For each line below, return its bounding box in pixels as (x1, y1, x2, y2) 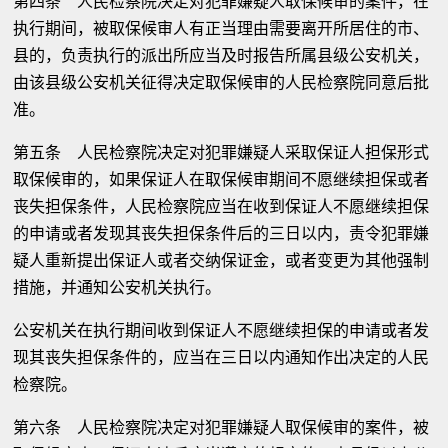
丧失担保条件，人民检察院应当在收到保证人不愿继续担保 (13, 197, 430, 216)
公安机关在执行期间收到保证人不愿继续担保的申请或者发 (13, 321, 430, 340)
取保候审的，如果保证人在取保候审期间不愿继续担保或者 (13, 170, 430, 189)
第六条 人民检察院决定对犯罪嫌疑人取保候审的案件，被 (13, 418, 430, 437)
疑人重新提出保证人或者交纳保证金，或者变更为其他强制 (13, 251, 430, 270)
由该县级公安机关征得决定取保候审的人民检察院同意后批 (13, 73, 430, 92)
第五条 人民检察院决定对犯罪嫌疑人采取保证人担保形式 (13, 143, 430, 162)
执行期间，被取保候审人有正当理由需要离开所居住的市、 (13, 19, 430, 38)
